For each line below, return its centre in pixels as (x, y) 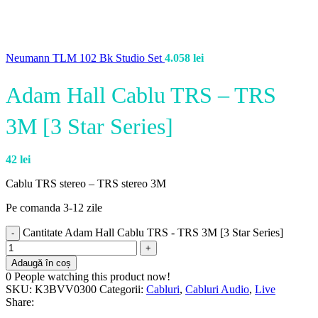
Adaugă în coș (41, 263)
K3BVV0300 (67, 290)
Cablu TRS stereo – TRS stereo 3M (86, 184)
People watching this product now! (92, 277)
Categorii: (121, 290)
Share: (20, 302)
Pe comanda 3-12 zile (54, 208)
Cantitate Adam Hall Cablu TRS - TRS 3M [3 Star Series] (153, 233)
